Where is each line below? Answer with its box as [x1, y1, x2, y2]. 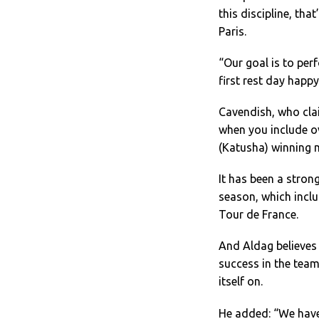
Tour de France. [219, 208, 298, 221]
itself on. [219, 275, 263, 288]
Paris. [219, 24, 246, 38]
